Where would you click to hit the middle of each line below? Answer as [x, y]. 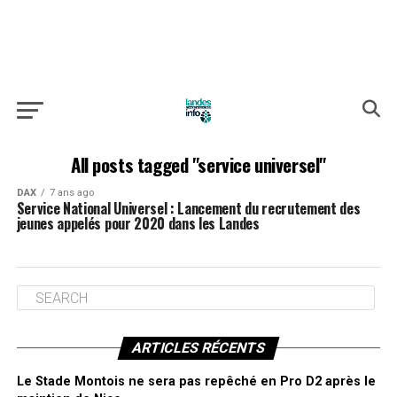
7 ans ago [71, 193]
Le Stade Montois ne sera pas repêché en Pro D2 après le [196, 381]
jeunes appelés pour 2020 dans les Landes [138, 223]
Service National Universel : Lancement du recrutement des [188, 208]
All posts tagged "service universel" [198, 164]
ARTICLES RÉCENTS [198, 348]
